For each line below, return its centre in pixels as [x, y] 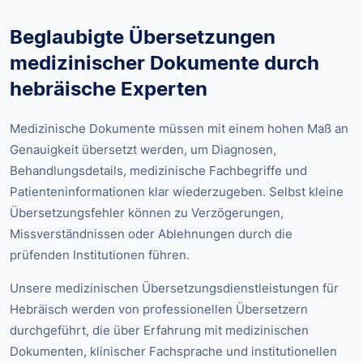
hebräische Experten [109, 89]
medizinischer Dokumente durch [164, 63]
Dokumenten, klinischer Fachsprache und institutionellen [173, 352]
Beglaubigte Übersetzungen [143, 37]
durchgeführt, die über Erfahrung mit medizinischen [159, 331]
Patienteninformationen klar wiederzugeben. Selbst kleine [177, 192]
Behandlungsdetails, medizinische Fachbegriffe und [158, 171]
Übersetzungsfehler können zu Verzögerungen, [147, 213]
